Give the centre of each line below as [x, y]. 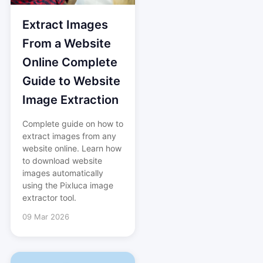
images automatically [63, 173]
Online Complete [70, 63]
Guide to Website [71, 81]
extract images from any [69, 136]
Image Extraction [70, 100]
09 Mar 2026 [45, 217]
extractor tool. [49, 198]
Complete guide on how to [73, 124]
